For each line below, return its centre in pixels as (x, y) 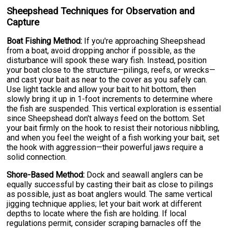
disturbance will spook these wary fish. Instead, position (107, 61)
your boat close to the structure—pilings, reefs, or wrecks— (111, 70)
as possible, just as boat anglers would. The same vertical (110, 194)
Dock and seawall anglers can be (144, 175)
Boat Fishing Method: (45, 41)
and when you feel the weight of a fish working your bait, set (113, 138)
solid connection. (37, 157)
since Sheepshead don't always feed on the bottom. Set (106, 119)
